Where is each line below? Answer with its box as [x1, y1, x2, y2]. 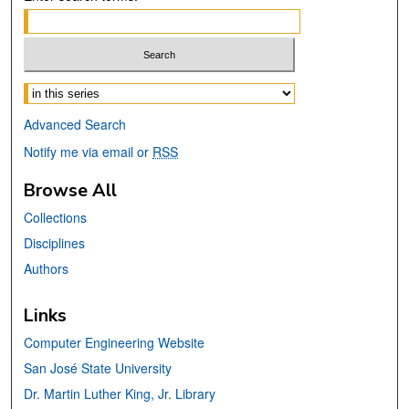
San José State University [24, 359, 173, 378]
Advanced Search [24, 115, 127, 134]
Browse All [24, 178, 118, 204]
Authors [24, 259, 69, 278]
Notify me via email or [24, 142, 153, 162]
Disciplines [24, 234, 86, 253]
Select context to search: [24, 79, 167, 99]
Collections [24, 208, 88, 227]
